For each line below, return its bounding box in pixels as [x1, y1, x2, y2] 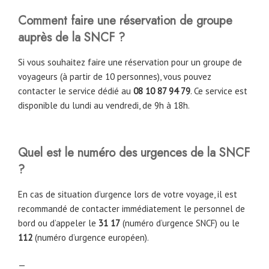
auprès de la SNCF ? [18, 29, 125, 47]
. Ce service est [190, 85, 247, 97]
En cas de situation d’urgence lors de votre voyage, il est [18, 188, 237, 200]
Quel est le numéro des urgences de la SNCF [18, 144, 250, 162]
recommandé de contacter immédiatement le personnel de [18, 202, 245, 214]
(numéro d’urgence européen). [32, 231, 149, 243]
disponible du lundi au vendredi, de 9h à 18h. [18, 100, 190, 112]
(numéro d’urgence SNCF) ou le [120, 217, 240, 229]
